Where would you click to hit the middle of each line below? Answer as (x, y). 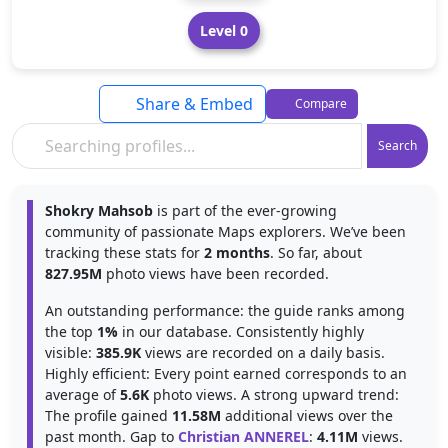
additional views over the (307, 415)
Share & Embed (192, 104)
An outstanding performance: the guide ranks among (225, 310)
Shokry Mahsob (99, 210)
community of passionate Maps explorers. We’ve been (225, 231)
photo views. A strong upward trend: (274, 394)
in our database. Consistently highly (241, 331)
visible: (70, 352)
